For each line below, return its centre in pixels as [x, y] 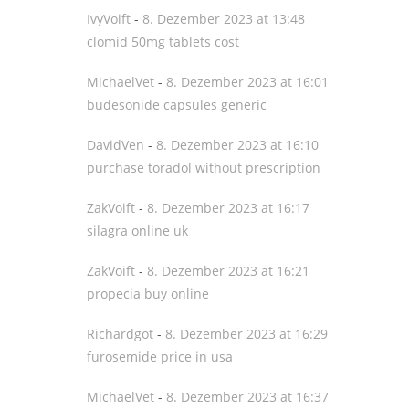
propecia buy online [148, 294]
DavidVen [115, 145]
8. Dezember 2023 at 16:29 [246, 334]
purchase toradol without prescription [204, 168]
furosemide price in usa [160, 357]
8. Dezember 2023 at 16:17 [228, 208]
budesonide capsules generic [177, 105]
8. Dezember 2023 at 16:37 [247, 397]
